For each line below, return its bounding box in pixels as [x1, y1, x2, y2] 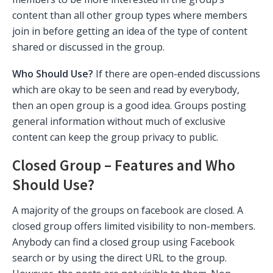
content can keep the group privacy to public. [12, 130, 218, 144]
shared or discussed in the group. [12, 40, 165, 54]
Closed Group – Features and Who [12, 155, 235, 175]
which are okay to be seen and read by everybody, [12, 82, 239, 96]
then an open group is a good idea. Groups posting [12, 98, 246, 112]
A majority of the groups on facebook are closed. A [12, 203, 243, 217]
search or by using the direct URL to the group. [12, 250, 227, 264]
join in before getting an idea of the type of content [12, 24, 247, 38]
